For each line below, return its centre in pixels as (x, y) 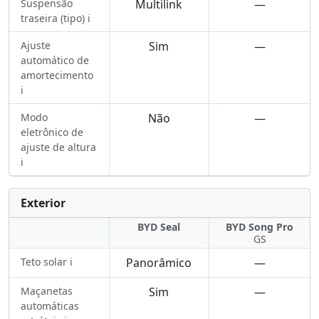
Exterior (43, 203)
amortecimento (57, 75)
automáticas (50, 306)
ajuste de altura (58, 147)
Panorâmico (159, 263)
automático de (55, 60)
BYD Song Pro (260, 227)
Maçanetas (47, 291)
